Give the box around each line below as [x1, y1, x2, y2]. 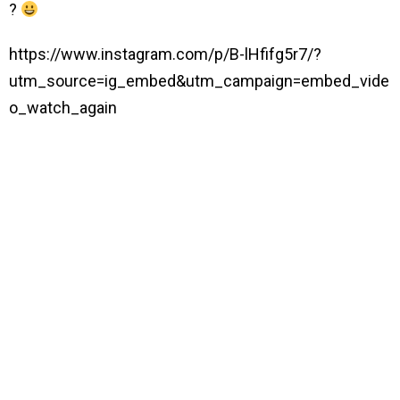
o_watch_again [9, 97, 117, 117]
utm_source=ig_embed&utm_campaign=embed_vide [9, 71, 389, 90]
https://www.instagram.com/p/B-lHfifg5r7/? [9, 44, 321, 63]
